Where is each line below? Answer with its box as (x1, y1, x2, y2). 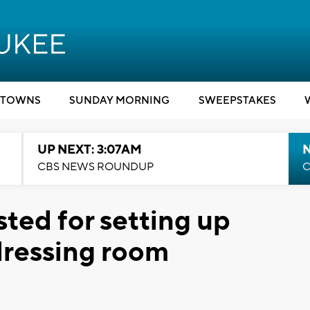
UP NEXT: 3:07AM (37, 142, 142, 158)
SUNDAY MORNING (69, 94, 170, 107)
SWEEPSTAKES (198, 94, 276, 107)
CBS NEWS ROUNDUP (37, 160, 154, 174)
